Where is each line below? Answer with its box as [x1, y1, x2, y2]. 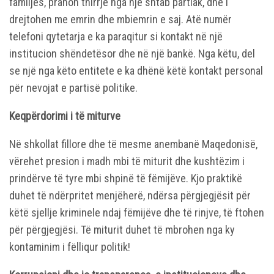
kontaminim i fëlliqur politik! [9, 240, 130, 253]
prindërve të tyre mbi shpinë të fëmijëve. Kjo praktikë [9, 171, 242, 185]
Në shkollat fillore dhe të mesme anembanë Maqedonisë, [9, 137, 257, 150]
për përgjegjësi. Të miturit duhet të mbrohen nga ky [9, 223, 235, 236]
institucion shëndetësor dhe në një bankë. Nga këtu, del [9, 46, 255, 60]
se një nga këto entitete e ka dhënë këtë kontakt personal [9, 64, 263, 77]
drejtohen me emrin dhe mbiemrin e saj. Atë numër [9, 12, 232, 26]
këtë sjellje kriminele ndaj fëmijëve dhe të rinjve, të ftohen [9, 206, 264, 219]
